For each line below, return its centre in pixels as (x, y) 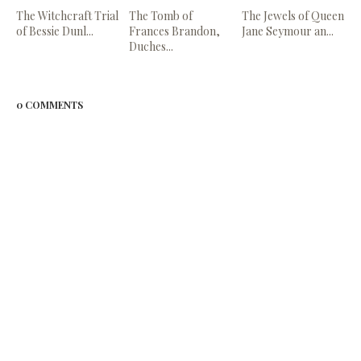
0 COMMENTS (50, 105)
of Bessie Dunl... (55, 31)
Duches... (151, 46)
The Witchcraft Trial (67, 16)
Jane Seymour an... (288, 31)
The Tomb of (161, 16)
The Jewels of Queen (293, 16)
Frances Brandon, (175, 31)
